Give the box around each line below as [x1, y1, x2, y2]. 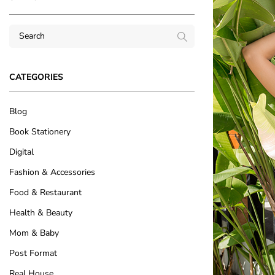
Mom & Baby [9, 227, 59, 239]
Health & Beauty [9, 207, 72, 219]
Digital [9, 146, 34, 158]
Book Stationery [9, 126, 71, 137]
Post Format [9, 247, 57, 259]
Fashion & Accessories [9, 166, 95, 178]
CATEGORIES [9, 71, 63, 83]
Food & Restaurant [9, 187, 82, 198]
